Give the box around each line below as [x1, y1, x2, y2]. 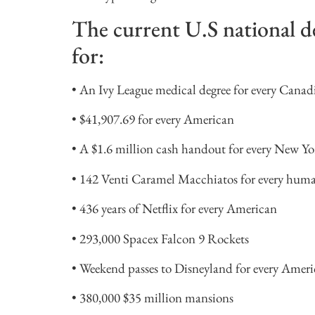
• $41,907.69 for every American [72, 110, 234, 128]
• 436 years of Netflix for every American [72, 200, 277, 218]
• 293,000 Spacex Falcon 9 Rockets [72, 229, 249, 247]
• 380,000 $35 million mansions [72, 289, 233, 307]
